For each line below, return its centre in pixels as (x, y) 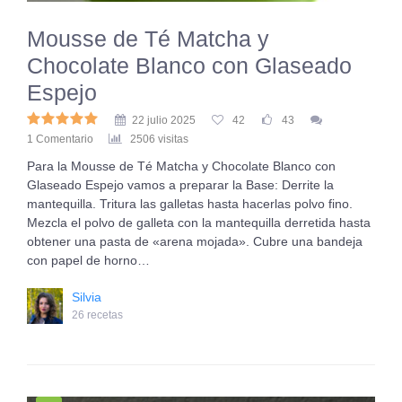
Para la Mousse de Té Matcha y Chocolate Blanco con (181, 166)
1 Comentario (60, 139)
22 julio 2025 (164, 120)
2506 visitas (159, 139)
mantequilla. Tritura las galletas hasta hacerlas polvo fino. (190, 204)
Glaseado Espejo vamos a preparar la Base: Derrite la (180, 185)
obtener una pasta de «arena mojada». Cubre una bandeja (195, 241)
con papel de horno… (88, 260)
